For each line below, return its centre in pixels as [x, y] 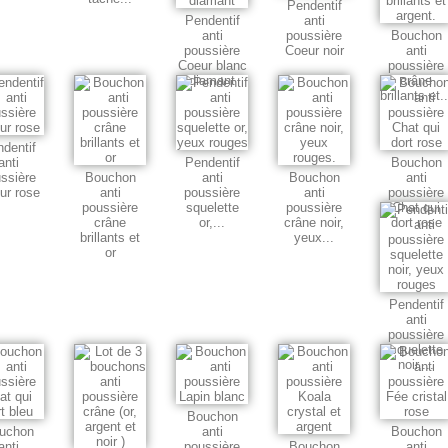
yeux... [314, 238]
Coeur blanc [212, 66]
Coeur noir [314, 51]
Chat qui [416, 208]
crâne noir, [314, 223]
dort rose [416, 223]
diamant [212, 81]
